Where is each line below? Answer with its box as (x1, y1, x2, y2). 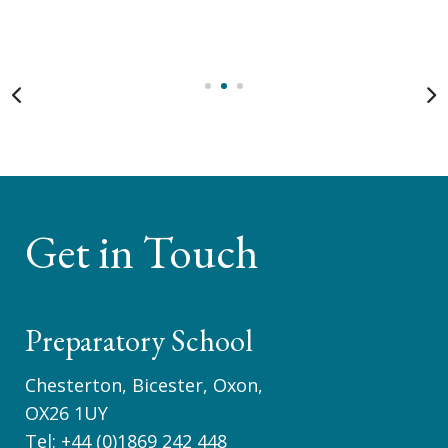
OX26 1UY (25, 400, 108, 425)
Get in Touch (25, 222, 259, 281)
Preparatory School (25, 320, 253, 360)
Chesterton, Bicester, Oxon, (25, 372, 263, 397)
